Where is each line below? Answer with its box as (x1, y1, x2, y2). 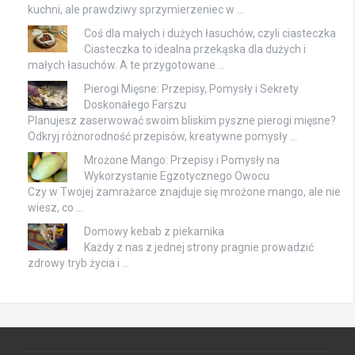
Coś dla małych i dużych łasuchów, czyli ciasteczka (84, 27, 336, 40)
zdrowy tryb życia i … (28, 257, 129, 270)
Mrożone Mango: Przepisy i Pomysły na (84, 154, 280, 167)
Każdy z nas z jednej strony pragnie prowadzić (84, 241, 314, 254)
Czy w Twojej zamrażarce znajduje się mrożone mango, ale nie (28, 185, 341, 199)
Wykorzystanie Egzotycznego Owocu (84, 170, 269, 183)
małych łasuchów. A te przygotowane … (28, 59, 225, 72)
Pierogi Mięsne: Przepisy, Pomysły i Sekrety (84, 82, 299, 96)
